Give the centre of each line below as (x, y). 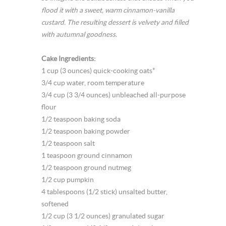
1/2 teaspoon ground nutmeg (87, 167)
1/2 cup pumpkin (68, 180)
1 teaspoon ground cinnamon (87, 155)
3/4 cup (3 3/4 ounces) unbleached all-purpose (114, 95)
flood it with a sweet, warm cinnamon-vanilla (108, 10)
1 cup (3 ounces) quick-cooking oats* (99, 71)
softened (55, 204)
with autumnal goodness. (79, 34)
